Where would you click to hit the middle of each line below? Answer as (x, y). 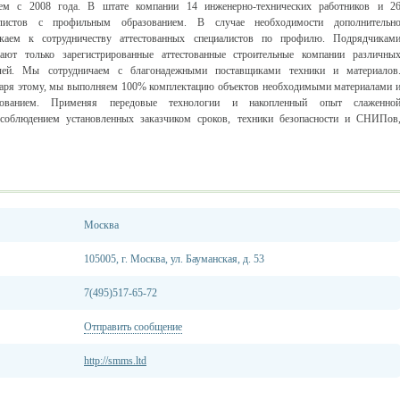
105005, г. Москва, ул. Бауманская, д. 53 (174, 259)
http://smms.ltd (115, 361)
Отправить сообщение (133, 327)
